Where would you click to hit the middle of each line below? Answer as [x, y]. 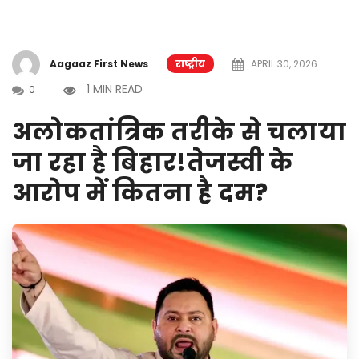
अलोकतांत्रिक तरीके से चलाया [179, 132]
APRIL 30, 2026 [283, 63]
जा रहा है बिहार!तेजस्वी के [153, 163]
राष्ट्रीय [190, 63]
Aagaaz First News [99, 63]
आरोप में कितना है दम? [140, 193]
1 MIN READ [115, 89]
